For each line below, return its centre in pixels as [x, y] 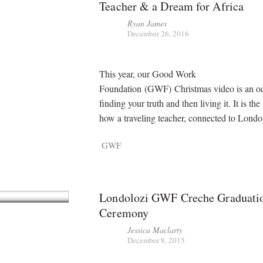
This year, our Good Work [148, 74]
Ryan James [147, 23]
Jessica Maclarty [155, 230]
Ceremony [124, 213]
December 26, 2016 [159, 33]
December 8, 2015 [156, 240]
